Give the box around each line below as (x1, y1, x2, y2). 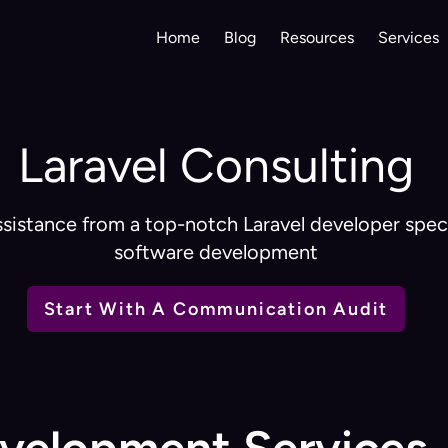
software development (114, 239, 318, 264)
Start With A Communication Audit (43, 297, 389, 320)
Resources (280, 28, 355, 47)
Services (378, 28, 440, 47)
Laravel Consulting (18, 135, 414, 194)
